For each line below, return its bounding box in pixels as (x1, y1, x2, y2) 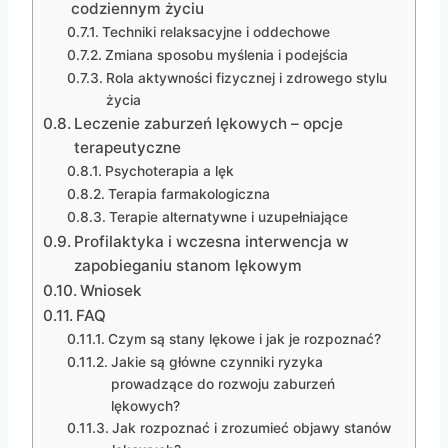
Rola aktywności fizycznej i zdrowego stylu (105, 70, 387, 87)
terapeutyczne (74, 138, 182, 158)
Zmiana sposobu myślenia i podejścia (104, 47, 348, 64)
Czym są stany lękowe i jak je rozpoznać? (107, 331, 381, 348)
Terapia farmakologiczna (107, 186, 270, 203)
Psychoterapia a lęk (104, 163, 234, 180)
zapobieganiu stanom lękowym (74, 256, 303, 276)
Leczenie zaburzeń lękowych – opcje (74, 114, 344, 134)
